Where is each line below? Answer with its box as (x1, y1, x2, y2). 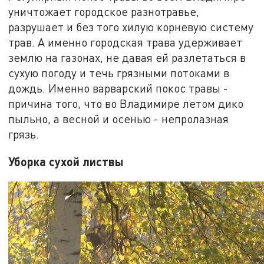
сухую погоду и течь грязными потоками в (8, 66, 230, 80)
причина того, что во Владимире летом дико (8, 97, 244, 111)
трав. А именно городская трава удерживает (8, 35, 243, 49)
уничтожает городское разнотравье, (8, 5, 200, 19)
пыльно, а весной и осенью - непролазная (8, 112, 229, 126)
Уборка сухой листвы (8, 154, 124, 169)
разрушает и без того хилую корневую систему (8, 20, 254, 34)
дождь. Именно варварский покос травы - (8, 81, 229, 95)
